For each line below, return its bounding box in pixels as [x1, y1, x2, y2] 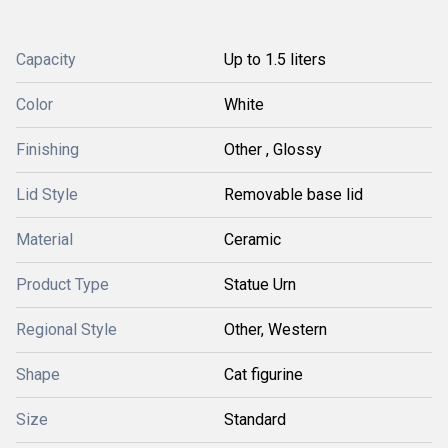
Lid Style [16, 185, 78, 204]
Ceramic [224, 230, 281, 249]
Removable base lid [224, 185, 363, 204]
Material [16, 230, 73, 249]
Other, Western [224, 320, 327, 339]
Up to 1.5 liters [224, 50, 326, 69]
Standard [224, 410, 286, 429]
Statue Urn [224, 275, 296, 294]
